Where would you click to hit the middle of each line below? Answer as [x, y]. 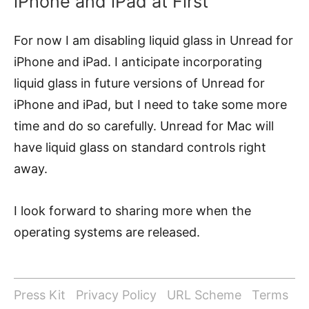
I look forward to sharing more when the [132, 211]
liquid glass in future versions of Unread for [139, 83]
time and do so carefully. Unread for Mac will [144, 126]
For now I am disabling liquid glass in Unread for [153, 41]
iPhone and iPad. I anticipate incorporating [138, 62]
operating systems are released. [107, 232]
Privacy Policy [116, 295]
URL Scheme [204, 295]
